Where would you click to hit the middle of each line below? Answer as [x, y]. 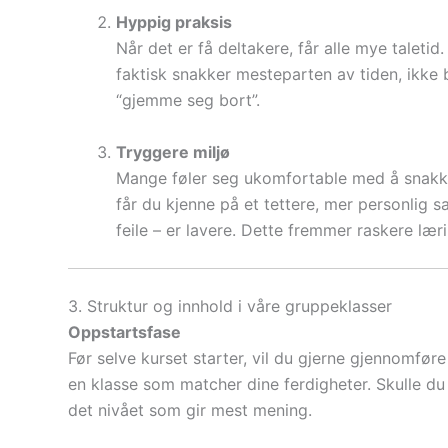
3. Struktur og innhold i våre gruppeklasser [230, 306]
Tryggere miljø [173, 151]
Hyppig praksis [174, 21]
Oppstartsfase [124, 332]
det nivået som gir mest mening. [190, 410]
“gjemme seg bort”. [188, 99]
